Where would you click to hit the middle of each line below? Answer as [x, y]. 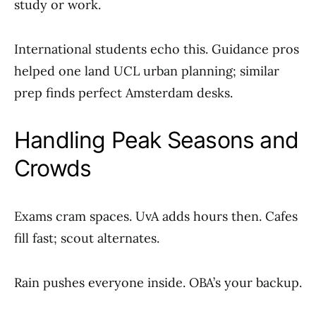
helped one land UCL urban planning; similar [147, 71]
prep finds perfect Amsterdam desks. [123, 93]
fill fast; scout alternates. [87, 238]
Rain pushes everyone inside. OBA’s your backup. [158, 282]
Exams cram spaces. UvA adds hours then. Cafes [156, 216]
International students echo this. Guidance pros [157, 49]
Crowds [53, 168]
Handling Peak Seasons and [157, 140]
